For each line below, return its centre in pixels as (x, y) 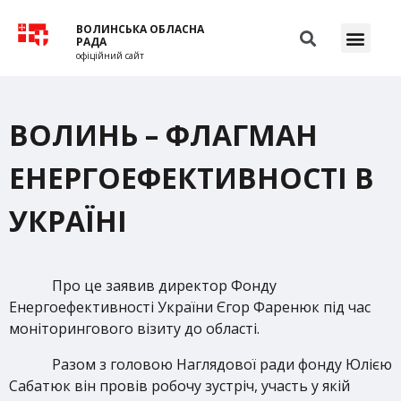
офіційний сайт (111, 55)
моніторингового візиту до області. (134, 328)
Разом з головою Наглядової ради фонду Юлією (222, 364)
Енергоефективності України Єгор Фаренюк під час (190, 307)
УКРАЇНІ (68, 221)
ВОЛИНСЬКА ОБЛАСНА (141, 29)
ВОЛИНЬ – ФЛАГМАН (163, 135)
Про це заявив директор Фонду (164, 286)
